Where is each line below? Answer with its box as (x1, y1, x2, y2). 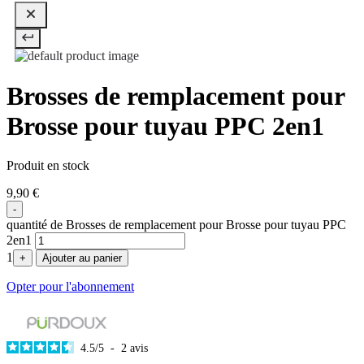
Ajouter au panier (42, 252, 122, 265)
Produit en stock (6, 158, 89, 173)
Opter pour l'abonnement (6, 279, 134, 294)
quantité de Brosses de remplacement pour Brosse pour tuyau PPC (6, 218, 346, 232)
